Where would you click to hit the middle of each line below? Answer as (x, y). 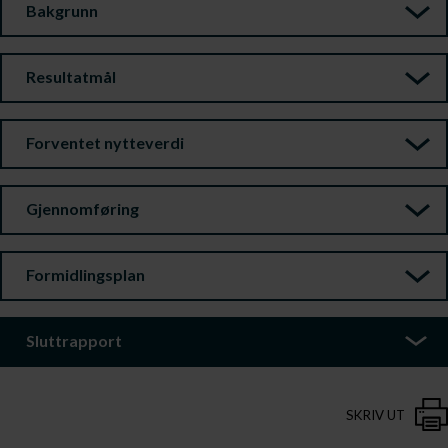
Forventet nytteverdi (105, 142)
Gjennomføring (82, 208)
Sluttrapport (74, 340)
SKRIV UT (375, 415)
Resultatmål (71, 76)
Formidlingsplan (85, 274)
